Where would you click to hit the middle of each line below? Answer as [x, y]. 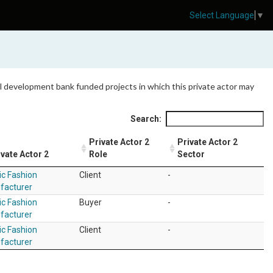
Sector [191, 154]
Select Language [222, 16]
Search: [146, 119]
